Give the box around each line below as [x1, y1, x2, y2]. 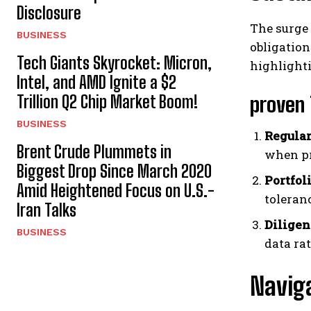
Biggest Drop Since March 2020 [17, 160, 212, 181]
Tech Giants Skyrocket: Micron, [17, 52, 212, 73]
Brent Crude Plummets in [17, 141, 171, 162]
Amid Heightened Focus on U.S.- [17, 180, 215, 201]
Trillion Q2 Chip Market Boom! [17, 91, 198, 112]
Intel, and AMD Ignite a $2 [17, 72, 176, 92]
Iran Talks [17, 199, 76, 220]
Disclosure [17, 2, 81, 23]
